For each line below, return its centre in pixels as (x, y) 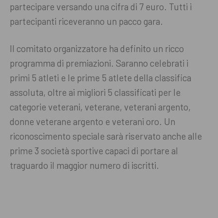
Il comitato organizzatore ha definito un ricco (97, 48)
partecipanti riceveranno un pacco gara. (86, 21)
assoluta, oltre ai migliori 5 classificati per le (95, 92)
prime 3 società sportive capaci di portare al (94, 150)
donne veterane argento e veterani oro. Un (92, 121)
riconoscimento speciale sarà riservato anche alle (106, 136)
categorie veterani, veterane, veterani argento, (100, 107)
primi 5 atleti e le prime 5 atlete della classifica (100, 77)
